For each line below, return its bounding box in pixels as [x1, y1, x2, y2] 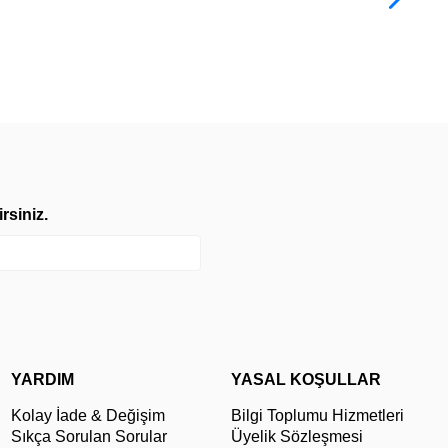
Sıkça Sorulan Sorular [11, 428, 167, 446]
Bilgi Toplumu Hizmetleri [231, 407, 404, 425]
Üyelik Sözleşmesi [231, 428, 363, 446]
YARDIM [11, 371, 74, 389]
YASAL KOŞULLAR [231, 371, 381, 389]
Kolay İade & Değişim [11, 407, 165, 425]
